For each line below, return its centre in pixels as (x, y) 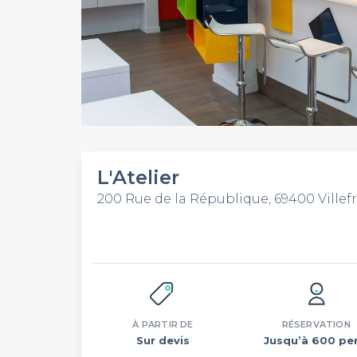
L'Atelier (138, 177)
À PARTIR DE (163, 324)
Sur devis (163, 340)
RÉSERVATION (316, 324)
